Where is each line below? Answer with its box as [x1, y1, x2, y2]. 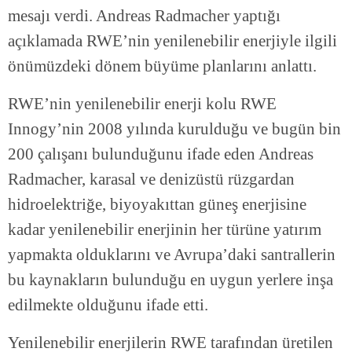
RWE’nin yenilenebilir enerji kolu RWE [8, 94, 277, 114]
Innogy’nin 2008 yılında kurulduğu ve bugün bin [8, 119, 341, 139]
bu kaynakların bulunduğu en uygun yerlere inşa [8, 270, 333, 290]
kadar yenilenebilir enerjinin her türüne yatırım [8, 220, 321, 240]
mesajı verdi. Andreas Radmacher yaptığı [8, 6, 280, 26]
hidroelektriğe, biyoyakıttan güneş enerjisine [8, 195, 306, 214]
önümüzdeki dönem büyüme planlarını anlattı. [8, 57, 317, 76]
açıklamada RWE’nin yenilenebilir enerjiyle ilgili [8, 31, 337, 51]
